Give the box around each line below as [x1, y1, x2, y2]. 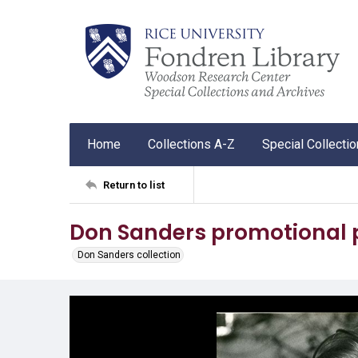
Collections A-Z [148, 137, 235, 152]
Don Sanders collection [78, 249, 181, 261]
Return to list [103, 178, 165, 191]
